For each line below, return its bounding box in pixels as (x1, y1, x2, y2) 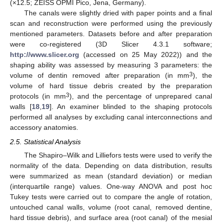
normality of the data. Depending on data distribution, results (10, 161, 212, 169)
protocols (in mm (10, 92, 66, 101)
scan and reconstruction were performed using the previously (10, 19, 212, 28)
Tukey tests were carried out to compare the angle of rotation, (10, 192, 212, 201)
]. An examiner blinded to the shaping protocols (49, 103, 212, 111)
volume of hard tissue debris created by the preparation (10, 82, 212, 90)
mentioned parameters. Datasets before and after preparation (10, 30, 212, 38)
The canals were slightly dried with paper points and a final (24, 9, 212, 17)
